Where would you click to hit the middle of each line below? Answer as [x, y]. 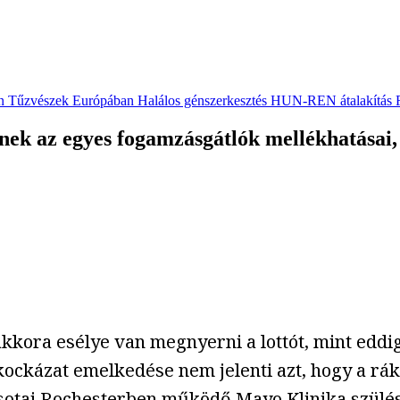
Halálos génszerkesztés [202, 101]
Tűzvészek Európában [71, 101]
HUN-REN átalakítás [331, 101]
